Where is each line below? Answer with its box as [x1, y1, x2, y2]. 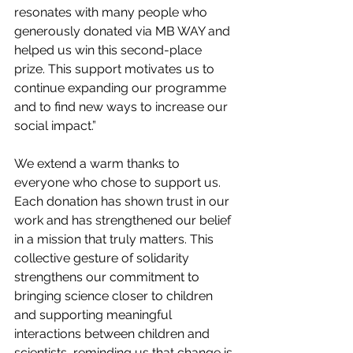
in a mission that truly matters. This [14, 232, 217, 247]
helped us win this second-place [14, 43, 205, 58]
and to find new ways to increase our [14, 99, 231, 114]
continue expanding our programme [14, 80, 229, 95]
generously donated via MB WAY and [14, 24, 233, 39]
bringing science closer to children [14, 288, 216, 303]
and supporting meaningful [14, 307, 175, 322]
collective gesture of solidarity [14, 251, 192, 266]
